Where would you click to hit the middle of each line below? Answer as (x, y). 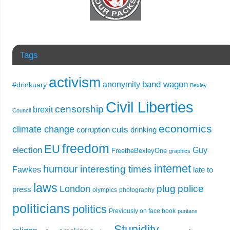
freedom (85, 148)
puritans (187, 211)
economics (185, 129)
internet (172, 169)
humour (60, 169)
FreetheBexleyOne (139, 151)
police (190, 189)
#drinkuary (29, 85)
